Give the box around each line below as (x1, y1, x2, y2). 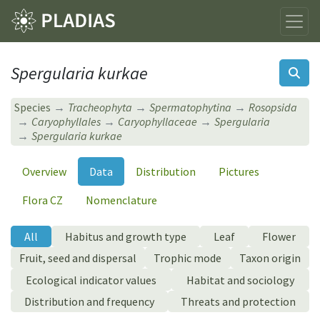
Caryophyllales (31, 114, 101, 129)
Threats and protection (181, 294, 296, 309)
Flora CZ (22, 192, 63, 207)
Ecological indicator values (26, 272, 156, 287)
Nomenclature (86, 192, 157, 207)
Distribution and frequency (24, 294, 154, 309)
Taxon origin (239, 251, 301, 266)
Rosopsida (249, 100, 298, 115)
